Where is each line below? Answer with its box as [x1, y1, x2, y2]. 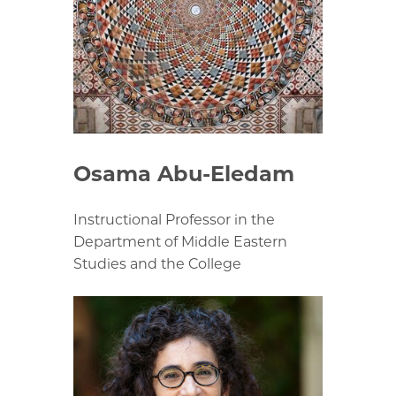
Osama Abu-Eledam [73, 161, 294, 187]
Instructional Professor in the [73, 211, 275, 229]
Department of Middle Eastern [73, 233, 287, 251]
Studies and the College [73, 255, 241, 273]
